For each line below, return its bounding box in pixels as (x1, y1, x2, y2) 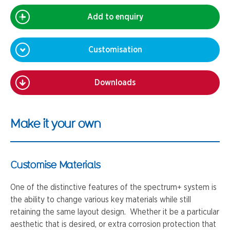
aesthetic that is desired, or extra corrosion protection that (10, 220, 216, 228)
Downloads (94, 79, 136, 87)
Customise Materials (10, 158, 100, 170)
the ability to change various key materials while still (10, 196, 191, 204)
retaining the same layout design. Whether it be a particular (10, 208, 219, 216)
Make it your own (10, 116, 100, 130)
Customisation (88, 46, 142, 54)
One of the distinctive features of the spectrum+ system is (10, 183, 217, 191)
